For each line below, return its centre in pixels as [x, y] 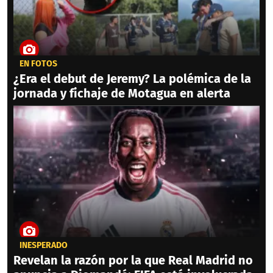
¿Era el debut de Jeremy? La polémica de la [132, 79]
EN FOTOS [38, 64]
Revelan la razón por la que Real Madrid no [133, 261]
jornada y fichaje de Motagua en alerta [122, 94]
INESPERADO [44, 246]
